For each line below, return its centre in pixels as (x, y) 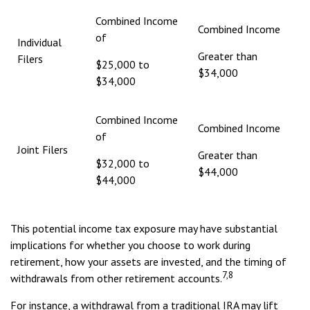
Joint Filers (43, 149)
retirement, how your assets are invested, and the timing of (148, 262)
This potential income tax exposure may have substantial (144, 228)
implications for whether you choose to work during (130, 245)
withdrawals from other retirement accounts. (116, 278)
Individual (39, 42)
